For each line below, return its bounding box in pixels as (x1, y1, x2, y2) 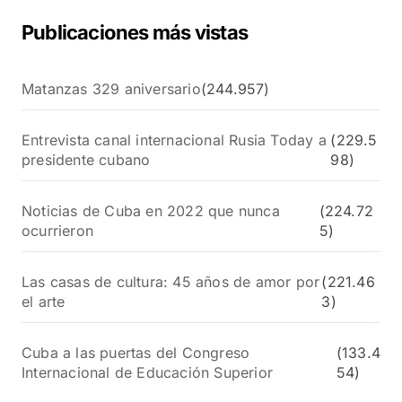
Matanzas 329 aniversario (22, 80, 201, 99)
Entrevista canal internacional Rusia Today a (22, 131, 327, 150)
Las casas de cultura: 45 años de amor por (22, 273, 320, 292)
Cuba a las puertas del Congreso (22, 344, 250, 363)
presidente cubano (22, 151, 151, 170)
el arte (22, 293, 66, 311)
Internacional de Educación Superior (22, 363, 273, 382)
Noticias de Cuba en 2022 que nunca (22, 202, 280, 221)
